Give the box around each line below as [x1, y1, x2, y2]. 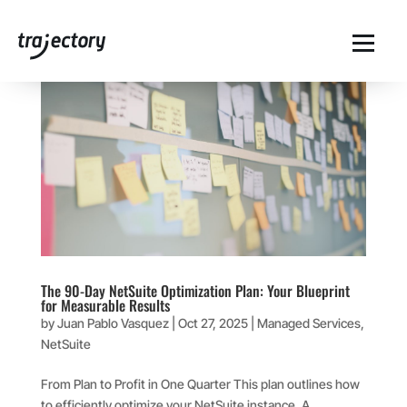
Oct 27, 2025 [177, 315, 248, 331]
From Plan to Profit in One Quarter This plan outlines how [40, 376, 360, 392]
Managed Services [256, 315, 361, 331]
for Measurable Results [40, 294, 170, 316]
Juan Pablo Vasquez [56, 315, 169, 331]
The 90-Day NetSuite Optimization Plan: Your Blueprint [40, 280, 350, 302]
